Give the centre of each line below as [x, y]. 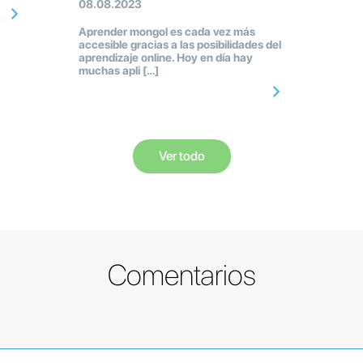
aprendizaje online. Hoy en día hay [165, 58]
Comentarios [181, 275]
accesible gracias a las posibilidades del [179, 45]
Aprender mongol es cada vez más [167, 32]
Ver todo [181, 156]
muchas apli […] [118, 71]
